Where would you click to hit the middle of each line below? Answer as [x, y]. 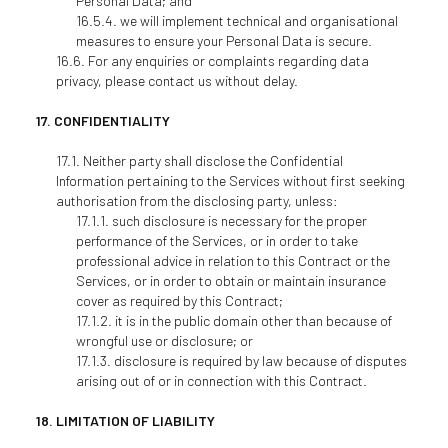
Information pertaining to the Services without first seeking [230, 180]
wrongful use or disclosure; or [164, 340]
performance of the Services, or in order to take [216, 240]
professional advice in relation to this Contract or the [232, 260]
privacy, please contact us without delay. [176, 80]
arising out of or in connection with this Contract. [221, 380]
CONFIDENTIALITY [111, 120]
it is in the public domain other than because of [253, 320]
